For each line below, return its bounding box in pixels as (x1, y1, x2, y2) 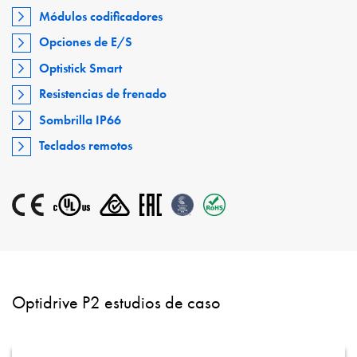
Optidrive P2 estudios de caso (12, 291, 221, 315)
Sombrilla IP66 (39, 111, 122, 128)
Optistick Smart (39, 59, 123, 76)
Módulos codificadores (39, 7, 163, 25)
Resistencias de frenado (39, 85, 167, 103)
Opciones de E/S (39, 33, 133, 51)
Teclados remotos (39, 137, 133, 155)
